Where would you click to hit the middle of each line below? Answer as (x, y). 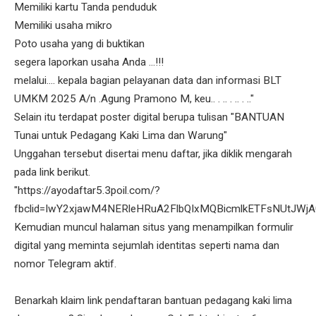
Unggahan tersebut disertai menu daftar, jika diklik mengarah (153, 154)
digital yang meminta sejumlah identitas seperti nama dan (147, 246)
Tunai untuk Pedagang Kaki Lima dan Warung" (121, 136)
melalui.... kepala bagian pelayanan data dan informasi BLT (148, 81)
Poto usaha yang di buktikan (79, 44)
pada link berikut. (52, 172)
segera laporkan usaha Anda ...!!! (89, 62)
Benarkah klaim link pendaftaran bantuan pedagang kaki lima (153, 301)
